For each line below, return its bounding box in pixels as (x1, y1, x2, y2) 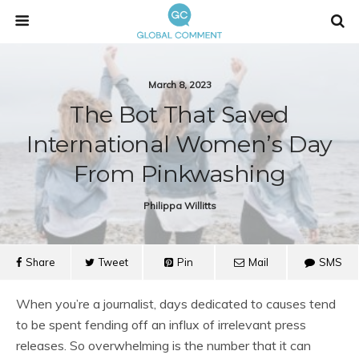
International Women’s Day (26, 130, 333, 158)
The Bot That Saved (70, 100, 289, 128)
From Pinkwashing (73, 159, 286, 188)
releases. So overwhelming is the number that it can (16, 337, 311, 353)
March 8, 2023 (147, 79, 212, 91)
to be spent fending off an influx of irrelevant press (16, 317, 306, 333)
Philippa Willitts (143, 200, 216, 212)
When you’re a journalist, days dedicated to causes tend (16, 296, 336, 312)
